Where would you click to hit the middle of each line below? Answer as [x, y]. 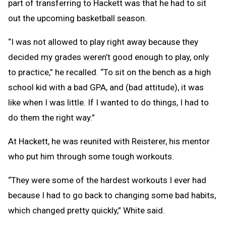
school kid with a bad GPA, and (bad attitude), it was [106, 88]
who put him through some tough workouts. [91, 157]
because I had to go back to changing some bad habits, [112, 195]
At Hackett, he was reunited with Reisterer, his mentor [109, 142]
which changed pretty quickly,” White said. [87, 211]
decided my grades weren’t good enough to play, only [108, 57]
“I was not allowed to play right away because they [103, 42]
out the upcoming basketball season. [77, 18]
